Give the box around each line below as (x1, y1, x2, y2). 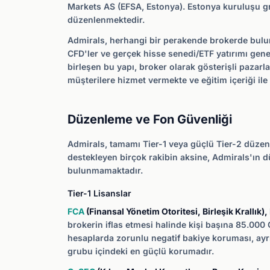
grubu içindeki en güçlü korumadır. (67, 246, 214, 256)
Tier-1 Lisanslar (67, 188, 131, 198)
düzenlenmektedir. (67, 14, 145, 25)
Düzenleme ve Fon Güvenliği (67, 112, 232, 127)
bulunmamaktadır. (67, 165, 143, 175)
